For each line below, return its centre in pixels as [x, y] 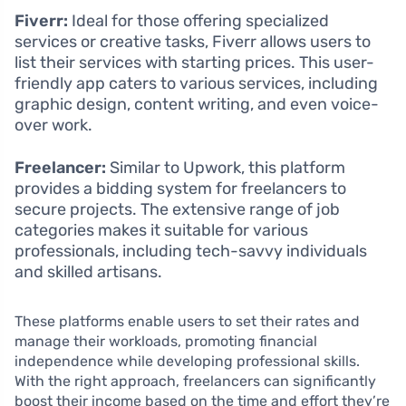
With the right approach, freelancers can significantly [195, 381]
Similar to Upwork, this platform [226, 167]
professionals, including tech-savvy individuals [191, 251]
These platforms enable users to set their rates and [187, 321]
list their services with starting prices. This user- [194, 62]
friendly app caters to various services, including [196, 83]
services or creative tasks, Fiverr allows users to [193, 41]
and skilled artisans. [88, 271]
